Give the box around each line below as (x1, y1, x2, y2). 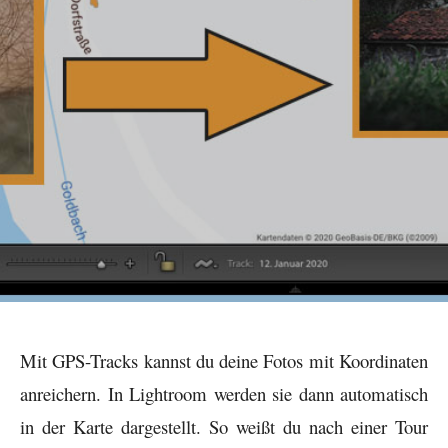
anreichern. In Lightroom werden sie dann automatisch (20, 380, 428, 406)
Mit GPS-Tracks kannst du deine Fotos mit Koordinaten (20, 347, 428, 373)
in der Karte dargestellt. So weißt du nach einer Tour (20, 413, 428, 439)
